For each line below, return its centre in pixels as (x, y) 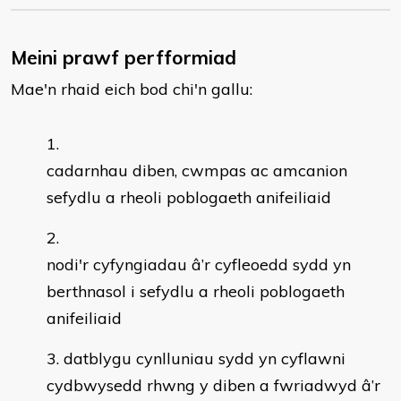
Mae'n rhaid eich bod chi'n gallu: (132, 89)
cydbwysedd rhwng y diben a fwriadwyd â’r (213, 385)
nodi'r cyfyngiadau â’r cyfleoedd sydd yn (199, 264)
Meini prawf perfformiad (124, 57)
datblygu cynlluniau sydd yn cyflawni (205, 358)
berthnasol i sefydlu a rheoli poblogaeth (196, 291)
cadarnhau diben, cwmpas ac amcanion (197, 171)
